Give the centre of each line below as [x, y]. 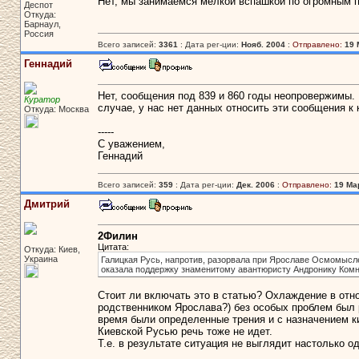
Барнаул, [42, 24]
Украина [40, 259]
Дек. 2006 [255, 185]
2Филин [117, 236]
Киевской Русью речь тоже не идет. [185, 332]
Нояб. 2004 [263, 44]
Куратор [42, 99]
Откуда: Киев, [52, 249]
